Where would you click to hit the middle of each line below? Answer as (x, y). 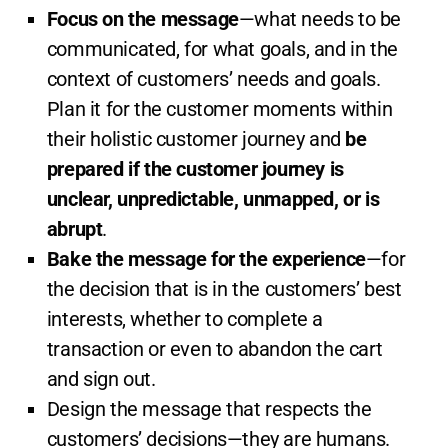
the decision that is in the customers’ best (224, 289)
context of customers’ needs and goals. (213, 79)
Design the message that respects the (209, 409)
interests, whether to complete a (185, 319)
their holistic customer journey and (196, 139)
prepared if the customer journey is (195, 169)
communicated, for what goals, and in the (222, 49)
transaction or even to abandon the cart (214, 349)
